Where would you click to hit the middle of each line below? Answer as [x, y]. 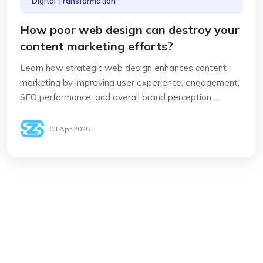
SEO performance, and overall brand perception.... [119, 97]
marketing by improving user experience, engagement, [130, 82]
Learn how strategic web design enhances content [123, 68]
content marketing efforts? [97, 46]
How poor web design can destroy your [130, 30]
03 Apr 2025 [70, 129]
